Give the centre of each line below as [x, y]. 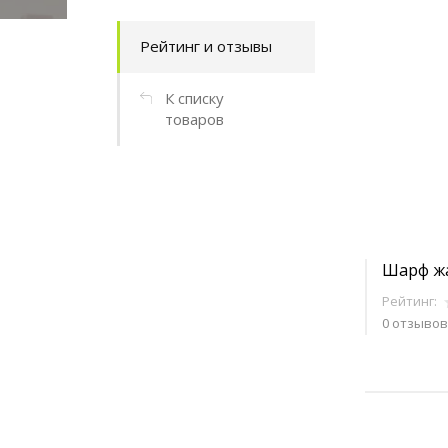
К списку [194, 98]
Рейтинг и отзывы [206, 46]
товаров [194, 119]
